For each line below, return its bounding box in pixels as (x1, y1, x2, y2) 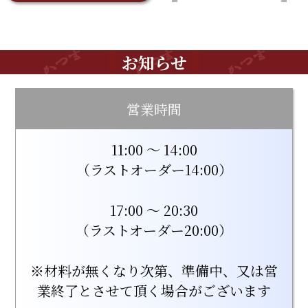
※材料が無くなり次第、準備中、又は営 (30, 260, 278, 280)
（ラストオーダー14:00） (76, 159, 232, 179)
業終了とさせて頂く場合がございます (37, 280, 271, 300)
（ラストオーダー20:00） (76, 219, 232, 240)
